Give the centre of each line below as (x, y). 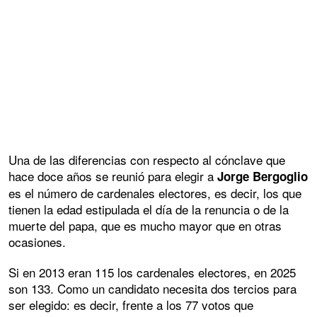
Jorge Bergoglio (263, 176)
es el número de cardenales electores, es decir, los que (155, 192)
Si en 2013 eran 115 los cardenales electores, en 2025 (152, 272)
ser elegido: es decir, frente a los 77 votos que (131, 304)
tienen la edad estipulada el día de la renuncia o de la (149, 209)
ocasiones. (37, 241)
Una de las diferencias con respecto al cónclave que (147, 159)
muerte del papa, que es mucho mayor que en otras (145, 225)
